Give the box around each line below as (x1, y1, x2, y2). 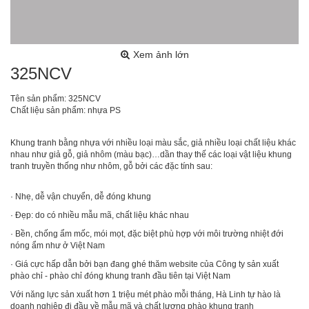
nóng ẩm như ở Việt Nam (10, 240, 105, 250)
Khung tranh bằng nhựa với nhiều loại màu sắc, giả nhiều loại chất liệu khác (10, 137, 296, 148)
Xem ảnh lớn (132, 48, 189, 60)
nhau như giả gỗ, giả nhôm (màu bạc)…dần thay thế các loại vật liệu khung (10, 149, 292, 159)
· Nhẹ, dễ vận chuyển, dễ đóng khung (10, 191, 151, 201)
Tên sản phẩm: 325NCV (10, 93, 101, 103)
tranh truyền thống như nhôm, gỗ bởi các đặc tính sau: (10, 161, 212, 171)
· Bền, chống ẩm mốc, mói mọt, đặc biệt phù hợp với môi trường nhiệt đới (10, 228, 283, 239)
